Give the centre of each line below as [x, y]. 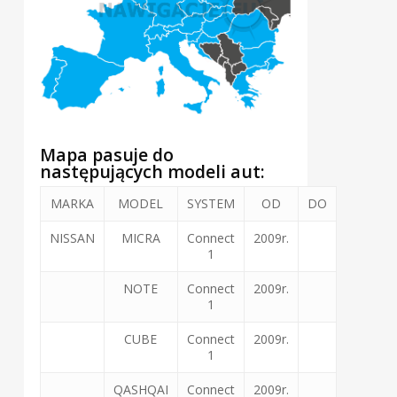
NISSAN [72, 238]
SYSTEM [210, 204]
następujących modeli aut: [152, 172]
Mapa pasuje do [106, 155]
